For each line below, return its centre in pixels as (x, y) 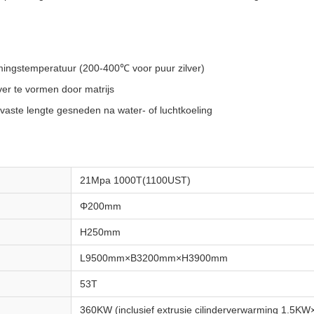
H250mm (100, 232)
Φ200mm (101, 206)
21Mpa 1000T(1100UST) (135, 180)
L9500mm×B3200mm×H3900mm (154, 258)
